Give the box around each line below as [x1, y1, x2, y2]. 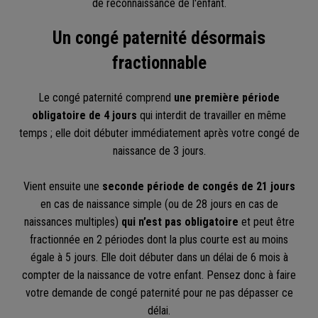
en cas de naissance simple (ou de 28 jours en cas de [40, 197, 278, 211]
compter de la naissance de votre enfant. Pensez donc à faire [22, 268, 296, 282]
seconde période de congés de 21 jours [102, 179, 295, 193]
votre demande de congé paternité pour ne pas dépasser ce [25, 285, 293, 300]
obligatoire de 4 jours [32, 108, 137, 122]
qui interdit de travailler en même [137, 108, 286, 122]
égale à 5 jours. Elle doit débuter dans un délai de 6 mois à [30, 250, 288, 264]
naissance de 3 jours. [112, 143, 206, 158]
